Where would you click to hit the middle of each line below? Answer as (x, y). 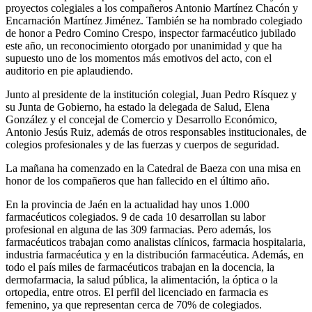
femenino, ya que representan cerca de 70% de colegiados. (134, 304)
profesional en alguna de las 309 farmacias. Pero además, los (138, 229)
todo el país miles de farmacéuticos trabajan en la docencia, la (140, 267)
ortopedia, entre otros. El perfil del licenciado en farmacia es (137, 292)
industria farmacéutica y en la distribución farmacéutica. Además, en (155, 254)
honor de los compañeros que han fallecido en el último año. (138, 180)
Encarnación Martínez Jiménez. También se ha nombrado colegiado (154, 20)
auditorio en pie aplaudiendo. (69, 70)
